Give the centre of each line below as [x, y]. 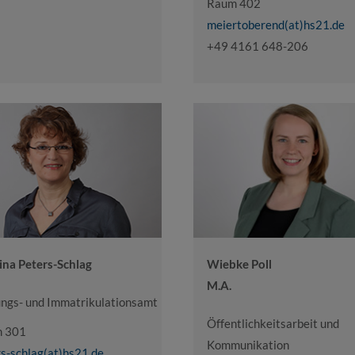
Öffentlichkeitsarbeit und [273, 323]
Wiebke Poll [239, 263]
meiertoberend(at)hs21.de [276, 25]
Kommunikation [248, 344]
